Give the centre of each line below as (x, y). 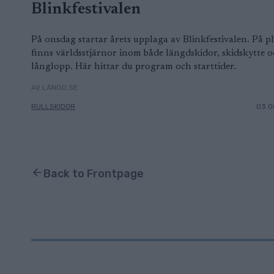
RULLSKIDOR (53, 106)
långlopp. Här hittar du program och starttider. (134, 66)
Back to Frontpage (94, 173)
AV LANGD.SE (54, 87)
